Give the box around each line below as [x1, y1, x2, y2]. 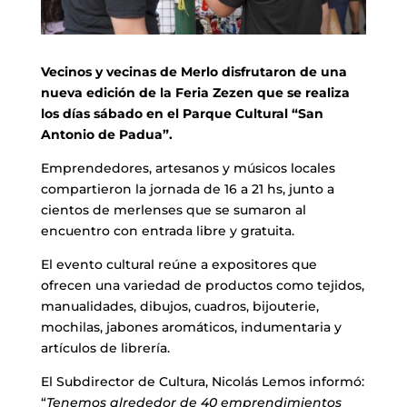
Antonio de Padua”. [40, 125, 173, 143]
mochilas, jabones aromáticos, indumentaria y [40, 318, 342, 335]
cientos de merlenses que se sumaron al [40, 201, 306, 218]
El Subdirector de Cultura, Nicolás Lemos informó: [40, 372, 364, 390]
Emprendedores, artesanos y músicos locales [40, 159, 335, 176]
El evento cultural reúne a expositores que [40, 255, 317, 273]
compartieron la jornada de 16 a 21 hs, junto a [40, 180, 334, 197]
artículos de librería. [40, 339, 170, 356]
